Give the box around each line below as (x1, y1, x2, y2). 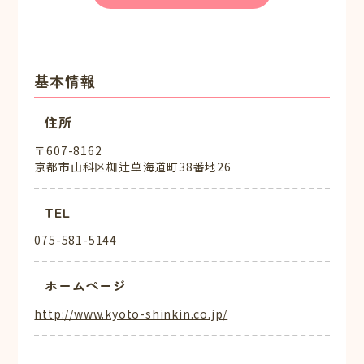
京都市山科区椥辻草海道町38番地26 (34, 158, 232, 175)
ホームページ (45, 275, 128, 296)
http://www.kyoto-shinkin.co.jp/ (34, 305, 228, 323)
